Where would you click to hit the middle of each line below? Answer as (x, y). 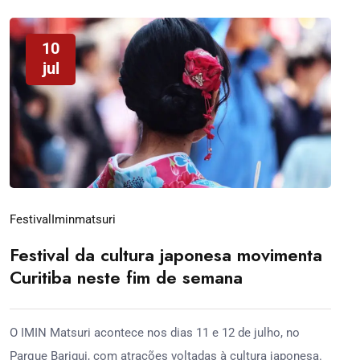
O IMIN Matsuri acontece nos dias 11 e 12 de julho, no (155, 332)
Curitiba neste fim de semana (126, 277)
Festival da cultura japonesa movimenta (166, 254)
